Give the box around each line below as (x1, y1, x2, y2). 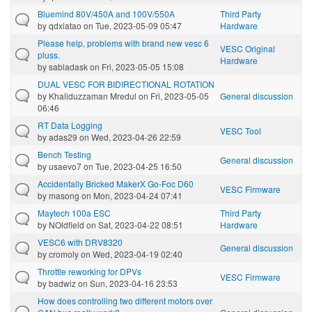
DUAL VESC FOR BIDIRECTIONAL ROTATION (38, 77, 214, 90)
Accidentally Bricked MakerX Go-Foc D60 (38, 177, 194, 189)
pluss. (38, 48, 60, 61)
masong (49, 189, 79, 201)
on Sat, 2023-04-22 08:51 (84, 218, 183, 231)
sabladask (49, 60, 88, 72)
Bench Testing (38, 148, 91, 160)
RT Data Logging (38, 118, 102, 131)
